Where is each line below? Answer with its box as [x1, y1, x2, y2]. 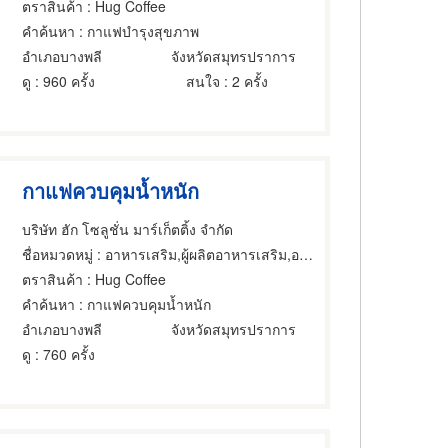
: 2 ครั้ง [220, 70, 269, 91]
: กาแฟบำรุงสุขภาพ [75, 20, 200, 41]
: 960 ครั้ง [31, 70, 96, 91]
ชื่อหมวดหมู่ [22, 243, 94, 264]
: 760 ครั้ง [31, 343, 96, 364]
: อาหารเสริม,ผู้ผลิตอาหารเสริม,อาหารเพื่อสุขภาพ [93, 243, 300, 264]
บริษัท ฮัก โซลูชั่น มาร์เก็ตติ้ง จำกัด [22, 218, 234, 239]
